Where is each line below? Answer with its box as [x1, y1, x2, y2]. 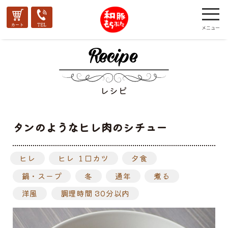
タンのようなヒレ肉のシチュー [12, 119, 168, 135]
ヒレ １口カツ [58, 153, 109, 164]
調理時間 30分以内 [60, 188, 130, 199]
